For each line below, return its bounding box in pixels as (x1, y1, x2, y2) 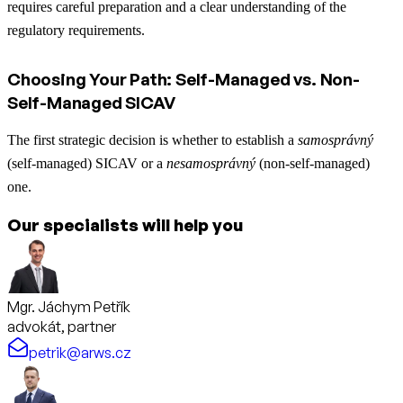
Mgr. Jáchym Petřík (7, 297, 130, 316)
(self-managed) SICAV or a (7, 155, 166, 171)
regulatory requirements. (7, 22, 145, 38)
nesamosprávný (166, 155, 255, 171)
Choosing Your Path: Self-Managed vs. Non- (7, 67, 360, 90)
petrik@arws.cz (29, 343, 131, 362)
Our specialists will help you (7, 213, 243, 235)
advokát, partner (7, 317, 116, 336)
